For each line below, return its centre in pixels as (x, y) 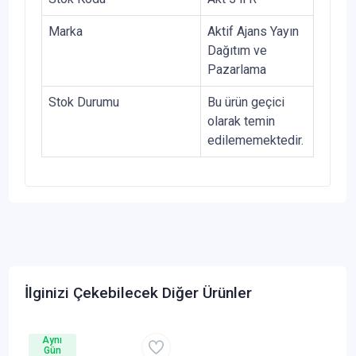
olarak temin (241, 121)
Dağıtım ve (237, 50)
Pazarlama (237, 69)
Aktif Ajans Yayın (253, 31)
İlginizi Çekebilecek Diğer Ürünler (138, 292)
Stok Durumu (84, 102)
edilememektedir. (255, 140)
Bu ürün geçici (246, 102)
